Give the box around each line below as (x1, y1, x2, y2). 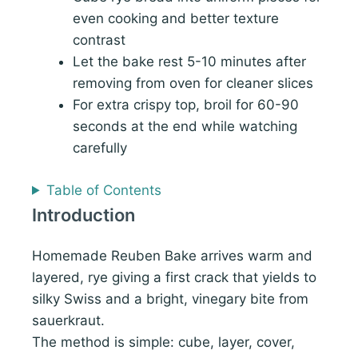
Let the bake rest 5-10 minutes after (73, 54, 306, 70)
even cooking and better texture (73, 10, 279, 27)
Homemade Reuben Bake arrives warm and (32, 247, 312, 264)
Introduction (32, 204, 135, 225)
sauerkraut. (32, 312, 105, 328)
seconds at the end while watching (73, 118, 297, 135)
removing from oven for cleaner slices (73, 75, 313, 92)
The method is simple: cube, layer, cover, (32, 333, 295, 350)
